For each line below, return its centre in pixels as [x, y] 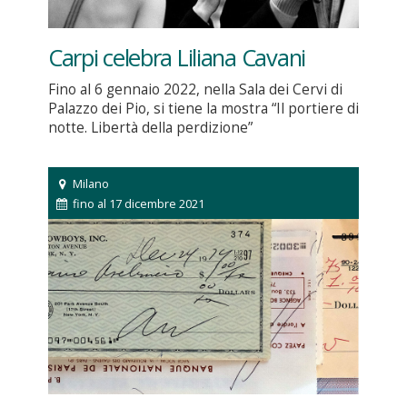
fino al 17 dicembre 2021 [138, 203]
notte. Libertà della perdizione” [150, 128]
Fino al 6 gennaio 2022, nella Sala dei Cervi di [195, 90]
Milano [90, 183]
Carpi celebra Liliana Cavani [176, 58]
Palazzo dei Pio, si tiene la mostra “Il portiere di [203, 109]
